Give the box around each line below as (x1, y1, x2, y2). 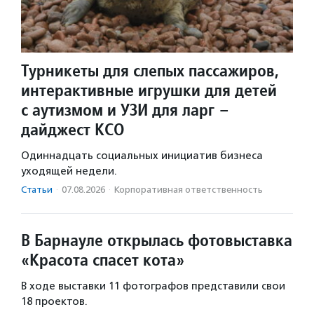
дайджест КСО (21, 118, 125, 140)
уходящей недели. (21, 164, 117, 177)
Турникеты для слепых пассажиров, (21, 59, 279, 81)
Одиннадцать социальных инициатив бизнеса (21, 149, 263, 162)
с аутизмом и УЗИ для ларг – (21, 98, 229, 121)
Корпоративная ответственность (114, 184, 263, 195)
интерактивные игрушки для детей (21, 78, 277, 101)
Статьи (21, 184, 53, 195)
